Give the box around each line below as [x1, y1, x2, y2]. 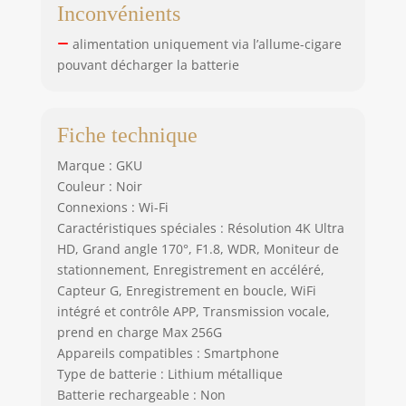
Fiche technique [56, 122, 198, 147]
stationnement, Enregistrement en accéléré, [56, 260, 324, 278]
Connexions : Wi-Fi [56, 198, 169, 216]
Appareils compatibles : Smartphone [56, 343, 279, 362]
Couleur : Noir [56, 177, 142, 195]
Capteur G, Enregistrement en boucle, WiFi [56, 281, 316, 299]
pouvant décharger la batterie [56, 55, 239, 73]
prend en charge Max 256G [56, 323, 222, 341]
